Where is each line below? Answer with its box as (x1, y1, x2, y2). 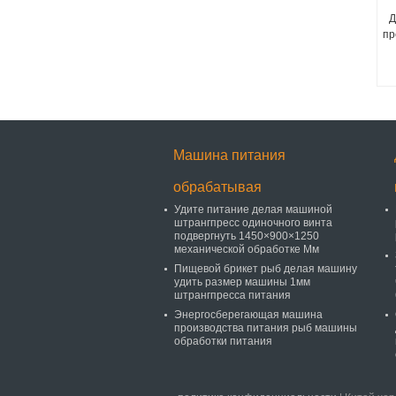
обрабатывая (173, 179, 262, 194)
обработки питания (174, 335, 272, 347)
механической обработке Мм (174, 243, 319, 255)
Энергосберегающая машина (174, 308, 323, 321)
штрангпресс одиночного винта (174, 217, 332, 229)
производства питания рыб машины (174, 322, 357, 334)
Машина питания (173, 148, 286, 163)
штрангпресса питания (174, 289, 291, 301)
